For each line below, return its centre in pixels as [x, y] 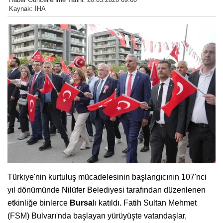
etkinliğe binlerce [39, 203]
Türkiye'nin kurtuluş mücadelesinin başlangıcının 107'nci [107, 177]
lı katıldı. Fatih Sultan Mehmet [145, 203]
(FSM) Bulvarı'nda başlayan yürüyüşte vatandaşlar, [97, 216]
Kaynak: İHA [27, 9]
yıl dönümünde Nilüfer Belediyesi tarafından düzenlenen [107, 190]
